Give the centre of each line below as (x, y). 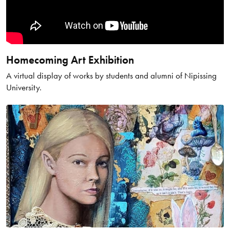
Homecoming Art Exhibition (70, 60)
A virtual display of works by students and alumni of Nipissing (111, 76)
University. (24, 88)
